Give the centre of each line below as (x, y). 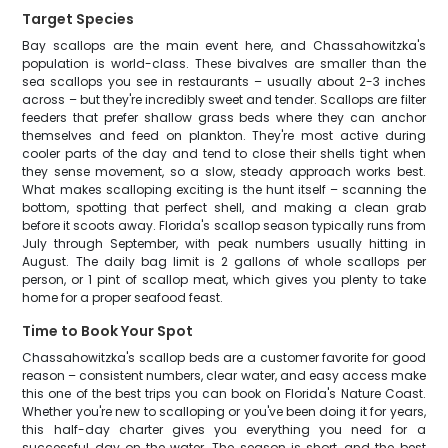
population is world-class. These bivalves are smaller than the (224, 63)
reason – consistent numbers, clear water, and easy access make (224, 375)
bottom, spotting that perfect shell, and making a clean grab (224, 207)
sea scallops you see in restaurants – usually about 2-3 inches (224, 81)
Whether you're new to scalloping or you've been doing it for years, (224, 411)
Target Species (78, 19)
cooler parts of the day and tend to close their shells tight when (224, 153)
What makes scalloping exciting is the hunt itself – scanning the (224, 189)
